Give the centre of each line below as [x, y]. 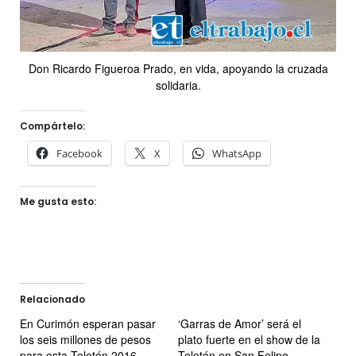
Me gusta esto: [58, 201]
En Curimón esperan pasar [88, 323]
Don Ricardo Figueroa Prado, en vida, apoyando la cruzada [178, 68]
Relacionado [52, 299]
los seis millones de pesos [85, 339]
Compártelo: [52, 126]
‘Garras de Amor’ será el [240, 323]
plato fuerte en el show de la [249, 339]
